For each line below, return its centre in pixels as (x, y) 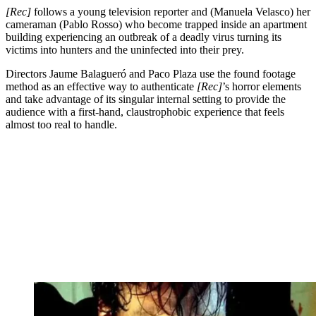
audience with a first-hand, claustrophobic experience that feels (145, 111)
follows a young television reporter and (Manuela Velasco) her (171, 11)
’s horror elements (262, 86)
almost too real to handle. (61, 124)
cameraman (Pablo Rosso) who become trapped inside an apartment (156, 24)
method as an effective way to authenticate (101, 86)
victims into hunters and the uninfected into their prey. (125, 49)
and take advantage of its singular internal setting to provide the (146, 99)
